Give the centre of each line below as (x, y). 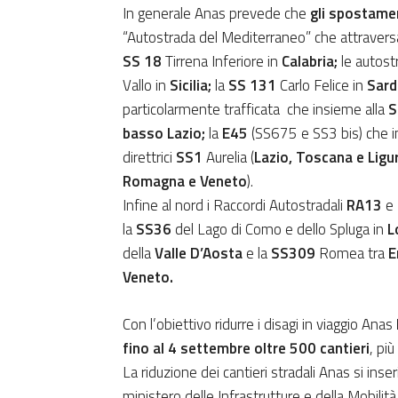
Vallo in (144, 85)
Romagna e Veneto (185, 181)
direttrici (149, 157)
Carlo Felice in (320, 85)
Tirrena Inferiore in (222, 61)
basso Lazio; (166, 133)
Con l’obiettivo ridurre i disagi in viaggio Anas (259, 324)
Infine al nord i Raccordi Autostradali (235, 205)
